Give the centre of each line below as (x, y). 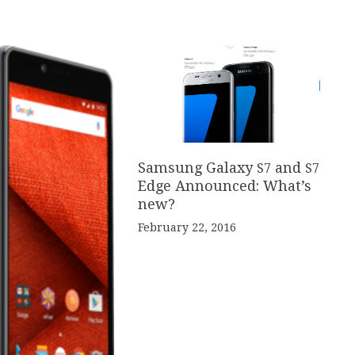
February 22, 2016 (187, 228)
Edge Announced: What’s (224, 186)
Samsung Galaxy (197, 168)
